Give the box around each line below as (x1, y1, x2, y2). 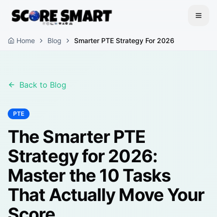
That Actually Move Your (8, 184, 205, 205)
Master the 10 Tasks (8, 165, 170, 186)
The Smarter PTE (8, 126, 146, 147)
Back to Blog (19, 80, 66, 90)
